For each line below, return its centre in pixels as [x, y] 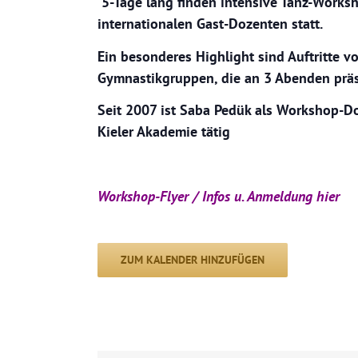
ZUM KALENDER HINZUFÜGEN [193, 260]
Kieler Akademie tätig [164, 131]
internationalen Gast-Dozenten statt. [210, 24]
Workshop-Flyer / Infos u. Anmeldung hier [219, 196]
